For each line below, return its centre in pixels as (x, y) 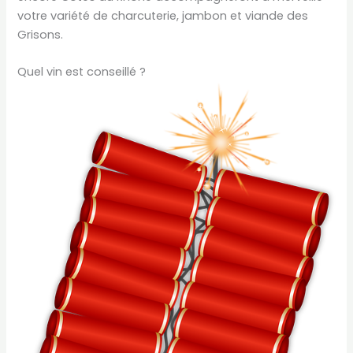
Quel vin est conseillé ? (82, 72)
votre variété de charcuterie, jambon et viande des (163, 15)
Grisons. (41, 34)
